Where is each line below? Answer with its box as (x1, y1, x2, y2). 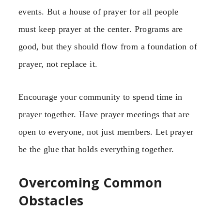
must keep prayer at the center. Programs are (18, 24, 183, 34)
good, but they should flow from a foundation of (18, 41, 197, 51)
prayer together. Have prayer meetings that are (18, 109, 190, 119)
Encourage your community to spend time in (18, 92, 183, 102)
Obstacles (18, 191, 84, 210)
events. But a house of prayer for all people (18, 6, 179, 16)
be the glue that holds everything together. (18, 144, 174, 154)
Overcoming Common (18, 173, 163, 192)
